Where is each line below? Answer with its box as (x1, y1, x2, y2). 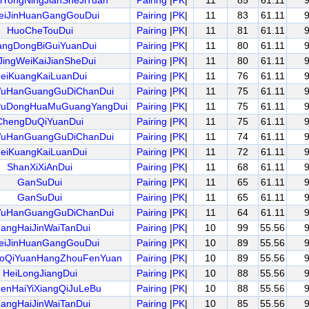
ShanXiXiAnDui (7, 161, 72, 172)
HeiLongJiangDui (2, 268, 77, 279)
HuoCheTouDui (6, 25, 73, 36)
